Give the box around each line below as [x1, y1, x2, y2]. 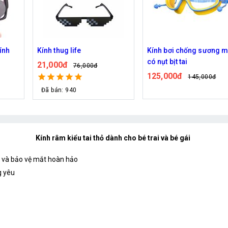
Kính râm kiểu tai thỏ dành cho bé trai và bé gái [36, 133, 190, 142]
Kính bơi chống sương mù [37, 46, 123, 54]
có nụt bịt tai [37, 57, 78, 66]
